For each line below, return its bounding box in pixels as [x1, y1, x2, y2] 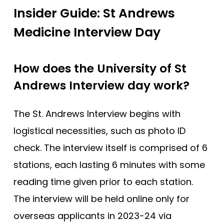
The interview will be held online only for [13, 192, 189, 205]
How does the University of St [13, 60, 186, 76]
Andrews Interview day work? [13, 77, 189, 93]
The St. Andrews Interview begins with [13, 107, 180, 120]
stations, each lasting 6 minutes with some [13, 158, 205, 171]
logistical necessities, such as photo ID [13, 124, 185, 137]
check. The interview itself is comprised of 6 [13, 141, 207, 154]
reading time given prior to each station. [13, 175, 193, 188]
